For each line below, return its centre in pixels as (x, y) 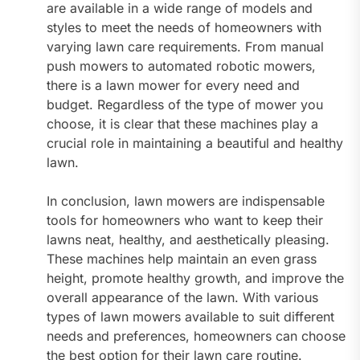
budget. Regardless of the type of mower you (184, 105)
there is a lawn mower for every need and (173, 86)
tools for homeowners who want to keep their (184, 221)
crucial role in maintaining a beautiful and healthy (194, 143)
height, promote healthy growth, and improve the (195, 278)
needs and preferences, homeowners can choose (196, 336)
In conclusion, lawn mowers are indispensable (185, 201)
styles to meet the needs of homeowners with (184, 28)
